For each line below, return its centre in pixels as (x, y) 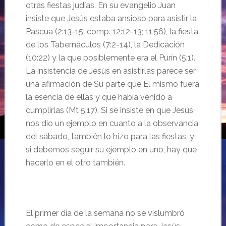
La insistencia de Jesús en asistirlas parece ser (110, 71)
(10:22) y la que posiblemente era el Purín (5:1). (110, 58)
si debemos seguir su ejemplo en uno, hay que (111, 150)
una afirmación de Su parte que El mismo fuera (112, 84)
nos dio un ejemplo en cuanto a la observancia (112, 123)
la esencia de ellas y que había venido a (99, 97)
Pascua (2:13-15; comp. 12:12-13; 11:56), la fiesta (112, 32)
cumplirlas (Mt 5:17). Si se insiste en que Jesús (109, 110)
